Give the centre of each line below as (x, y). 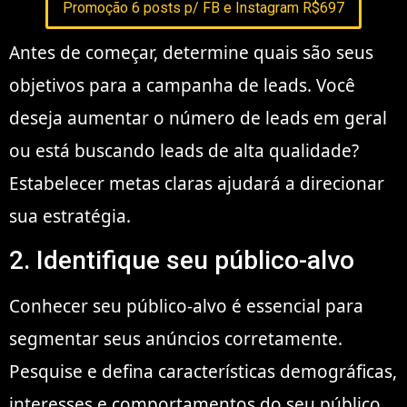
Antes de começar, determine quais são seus (191, 52)
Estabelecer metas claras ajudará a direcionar (197, 183)
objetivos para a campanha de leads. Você (182, 85)
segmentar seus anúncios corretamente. (176, 338)
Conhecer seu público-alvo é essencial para (186, 306)
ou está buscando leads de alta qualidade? (184, 150)
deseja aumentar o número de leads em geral (198, 118)
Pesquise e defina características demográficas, (203, 371)
